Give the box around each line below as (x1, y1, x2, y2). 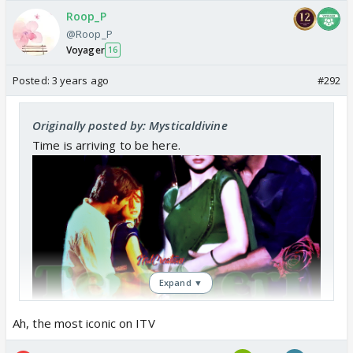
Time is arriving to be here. (32, 136, 180, 153)
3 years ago (51, 72, 109, 87)
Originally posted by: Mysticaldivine (32, 117, 228, 133)
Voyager (66, 43, 105, 57)
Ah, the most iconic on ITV (13, 314, 155, 331)
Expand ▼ (159, 276, 203, 288)
